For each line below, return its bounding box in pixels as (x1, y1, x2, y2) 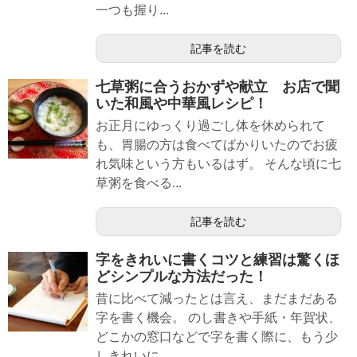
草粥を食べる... (96, 176, 182, 190)
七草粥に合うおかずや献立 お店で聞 (96, 79, 339, 96)
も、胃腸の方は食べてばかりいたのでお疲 (96, 138, 338, 152)
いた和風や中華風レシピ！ (96, 96, 268, 112)
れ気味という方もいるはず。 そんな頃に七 (96, 157, 341, 171)
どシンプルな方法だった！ (96, 269, 268, 285)
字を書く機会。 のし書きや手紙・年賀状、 (96, 311, 341, 325)
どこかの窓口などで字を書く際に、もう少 (96, 330, 338, 344)
